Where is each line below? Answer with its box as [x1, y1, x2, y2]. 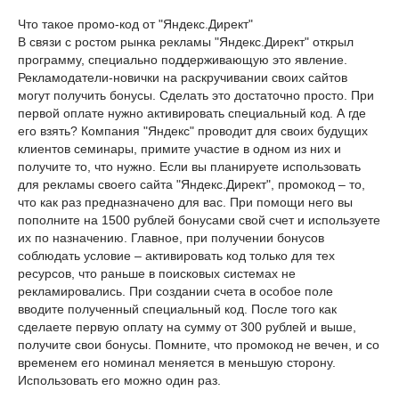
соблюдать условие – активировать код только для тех [18, 248, 335, 263]
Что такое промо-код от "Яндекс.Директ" [18, 17, 253, 31]
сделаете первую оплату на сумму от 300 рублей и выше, [18, 320, 356, 334]
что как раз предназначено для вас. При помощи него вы [18, 195, 353, 209]
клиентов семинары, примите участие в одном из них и [18, 142, 341, 156]
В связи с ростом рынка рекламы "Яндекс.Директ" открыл [18, 35, 354, 49]
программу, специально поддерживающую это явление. [18, 53, 347, 67]
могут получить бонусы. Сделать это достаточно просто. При [18, 88, 374, 102]
